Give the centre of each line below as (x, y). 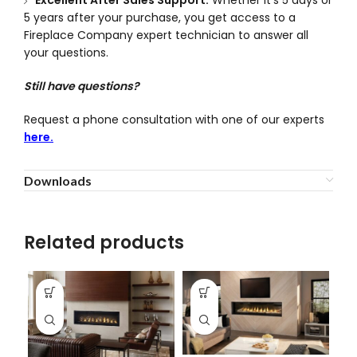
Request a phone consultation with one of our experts (174, 119)
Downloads (58, 180)
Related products (104, 242)
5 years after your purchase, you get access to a (160, 17)
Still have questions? (82, 86)
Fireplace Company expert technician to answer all (166, 35)
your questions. (66, 52)
